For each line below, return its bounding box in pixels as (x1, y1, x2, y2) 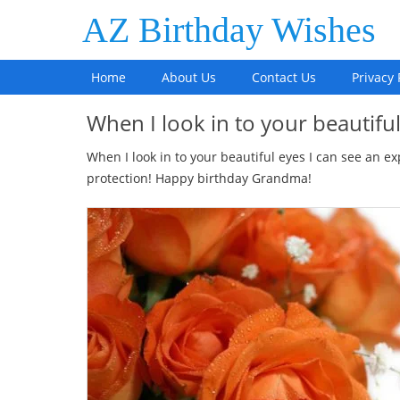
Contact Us (252, 69, 316, 86)
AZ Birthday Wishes (82, 10, 376, 50)
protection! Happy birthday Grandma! (87, 170, 312, 187)
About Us (162, 69, 216, 86)
